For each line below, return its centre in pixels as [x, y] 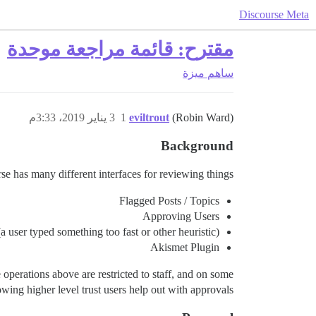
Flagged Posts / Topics [169, 201]
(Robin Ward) [203, 117]
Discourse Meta [274, 14]
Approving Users [181, 216]
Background [197, 146]
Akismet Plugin [185, 247]
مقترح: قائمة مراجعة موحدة [120, 49]
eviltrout [149, 117]
